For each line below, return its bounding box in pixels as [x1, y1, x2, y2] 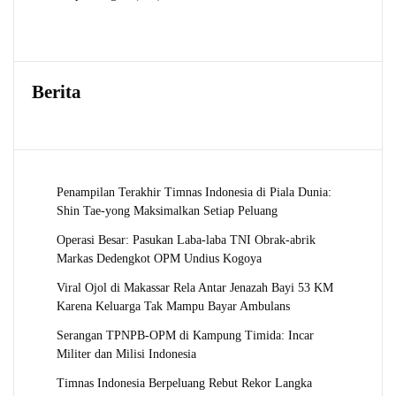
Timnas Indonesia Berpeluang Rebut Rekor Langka [57, 375, 312, 390]
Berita [32, 80, 81, 103]
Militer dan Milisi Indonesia [57, 346, 196, 361]
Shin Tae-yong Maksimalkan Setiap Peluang [57, 202, 278, 217]
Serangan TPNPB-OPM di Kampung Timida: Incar [57, 327, 314, 342]
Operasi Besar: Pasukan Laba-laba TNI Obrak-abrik [57, 232, 316, 247]
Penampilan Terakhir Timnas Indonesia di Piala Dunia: [57, 184, 331, 199]
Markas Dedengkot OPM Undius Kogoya [57, 250, 262, 265]
